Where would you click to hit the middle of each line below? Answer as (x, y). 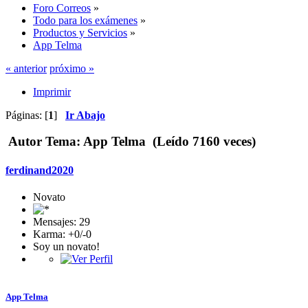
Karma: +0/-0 (62, 234)
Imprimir (52, 91)
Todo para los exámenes (85, 20)
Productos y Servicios (80, 32)
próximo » (72, 68)
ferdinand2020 (40, 170)
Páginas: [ (27, 115)
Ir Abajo (85, 115)
